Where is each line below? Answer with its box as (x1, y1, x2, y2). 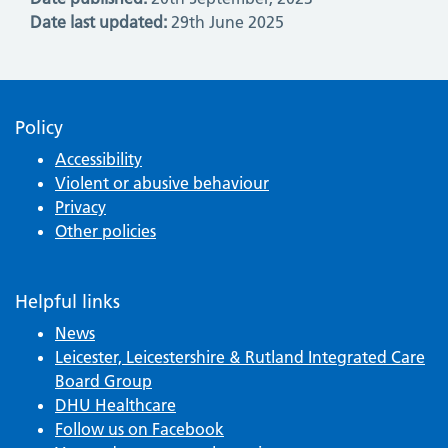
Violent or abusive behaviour (55, 172, 269, 193)
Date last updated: (30, 11, 167, 32)
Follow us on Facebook (55, 418, 224, 439)
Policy (15, 115, 63, 139)
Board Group (55, 370, 152, 391)
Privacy (55, 196, 106, 217)
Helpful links (15, 289, 120, 313)
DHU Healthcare (55, 394, 176, 415)
